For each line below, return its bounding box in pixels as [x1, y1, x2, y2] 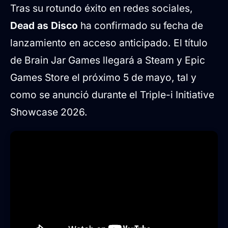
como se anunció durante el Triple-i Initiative [10, 89, 214, 101]
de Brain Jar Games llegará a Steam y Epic [10, 54, 205, 67]
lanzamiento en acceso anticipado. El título [10, 37, 208, 49]
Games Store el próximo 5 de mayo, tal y [10, 71, 196, 84]
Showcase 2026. [10, 106, 88, 119]
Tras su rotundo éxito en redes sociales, [10, 2, 193, 15]
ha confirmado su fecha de [78, 19, 203, 32]
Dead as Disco [10, 19, 78, 32]
